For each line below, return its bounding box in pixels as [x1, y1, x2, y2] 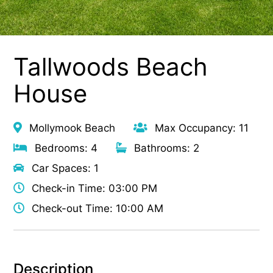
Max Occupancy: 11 [152, 121, 249, 134]
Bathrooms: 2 [131, 141, 200, 154]
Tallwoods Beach [13, 51, 208, 82]
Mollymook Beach [26, 121, 116, 134]
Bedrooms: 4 [32, 141, 98, 154]
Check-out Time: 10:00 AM [29, 202, 164, 214]
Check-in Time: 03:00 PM [29, 182, 158, 194]
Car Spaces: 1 [29, 161, 99, 174]
